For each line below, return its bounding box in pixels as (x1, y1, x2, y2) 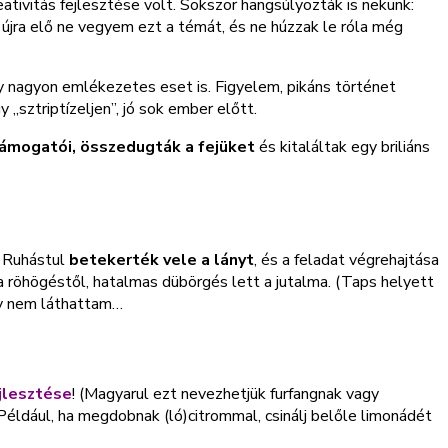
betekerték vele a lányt (69, 248, 254, 271)
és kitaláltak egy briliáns (255, 135, 430, 158)
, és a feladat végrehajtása (254, 248, 439, 271)
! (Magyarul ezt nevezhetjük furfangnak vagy (72, 383, 379, 406)
